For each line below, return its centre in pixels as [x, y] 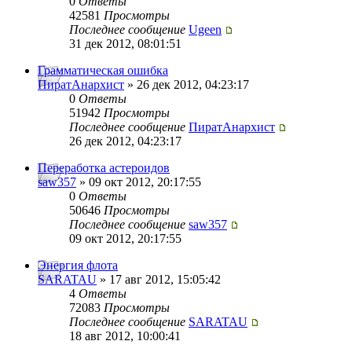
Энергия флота [78, 266]
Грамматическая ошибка [103, 71]
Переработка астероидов [104, 168]
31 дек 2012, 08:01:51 [125, 44]
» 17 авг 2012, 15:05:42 [159, 280]
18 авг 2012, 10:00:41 [125, 336]
